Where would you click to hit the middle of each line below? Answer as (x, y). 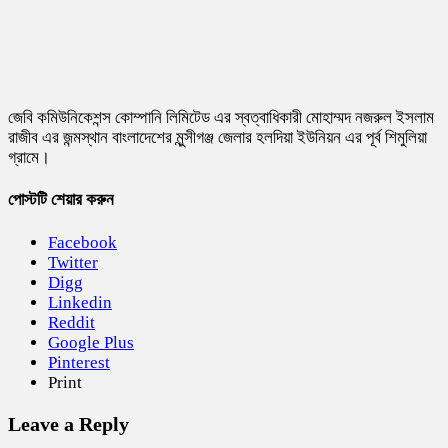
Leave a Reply (68, 423)
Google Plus (91, 342)
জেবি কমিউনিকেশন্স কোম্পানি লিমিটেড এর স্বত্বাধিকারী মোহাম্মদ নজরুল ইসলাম (221, 117)
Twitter (73, 262)
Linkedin (80, 302)
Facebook (82, 242)
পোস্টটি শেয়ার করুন (61, 200)
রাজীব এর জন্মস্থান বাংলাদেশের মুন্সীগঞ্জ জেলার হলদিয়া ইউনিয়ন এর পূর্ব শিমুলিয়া (217, 137)
